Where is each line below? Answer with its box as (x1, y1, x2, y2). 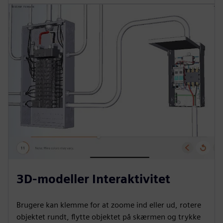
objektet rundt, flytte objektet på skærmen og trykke (16, 212, 201, 222)
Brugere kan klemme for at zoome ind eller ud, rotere (16, 200, 201, 210)
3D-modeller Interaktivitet (16, 171, 170, 186)
